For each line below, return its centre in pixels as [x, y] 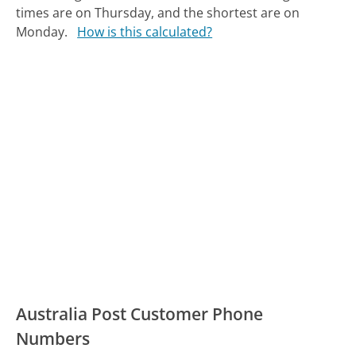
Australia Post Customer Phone [140, 313]
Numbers [53, 338]
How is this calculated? [145, 31]
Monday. [42, 31]
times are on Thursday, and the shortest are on [158, 12]
